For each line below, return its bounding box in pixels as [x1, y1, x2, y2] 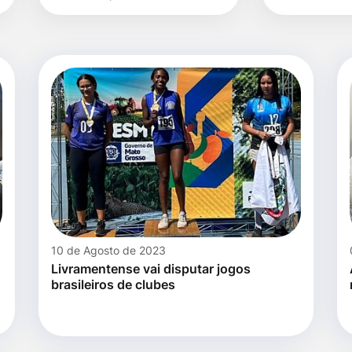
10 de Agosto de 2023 [51, 244, 166, 258]
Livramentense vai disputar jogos [51, 261, 251, 277]
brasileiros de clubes [51, 277, 175, 293]
